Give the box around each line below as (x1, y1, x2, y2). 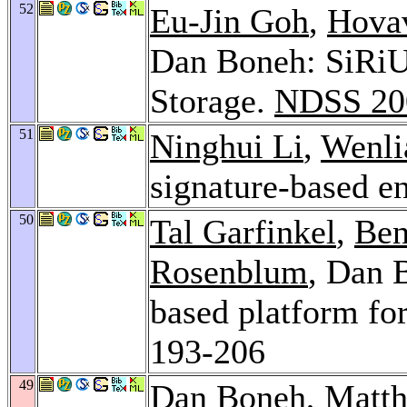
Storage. (150, 81, 274, 120)
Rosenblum (150, 252, 308, 291)
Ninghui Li (150, 126, 303, 165)
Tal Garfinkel (150, 212, 336, 251)
